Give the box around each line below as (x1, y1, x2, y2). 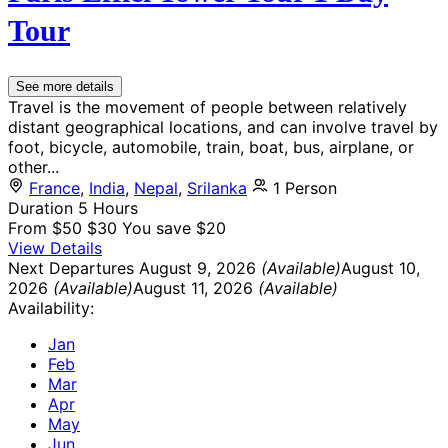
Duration (8, 197, 78, 218)
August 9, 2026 (139, 257, 261, 278)
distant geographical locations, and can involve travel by (8, 116, 438, 137)
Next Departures (8, 257, 134, 278)
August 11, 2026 (133, 277, 258, 298)
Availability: (8, 297, 94, 318)
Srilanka (187, 177, 247, 198)
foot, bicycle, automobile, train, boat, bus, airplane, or (8, 136, 414, 157)
